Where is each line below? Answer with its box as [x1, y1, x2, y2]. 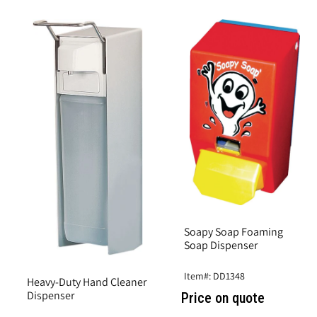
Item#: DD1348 [184, 270, 245, 283]
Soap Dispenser [184, 238, 258, 253]
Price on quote [181, 289, 265, 307]
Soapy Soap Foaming [184, 224, 283, 240]
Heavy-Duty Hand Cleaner [27, 275, 146, 290]
